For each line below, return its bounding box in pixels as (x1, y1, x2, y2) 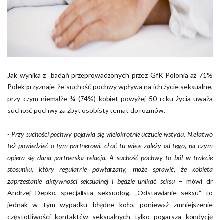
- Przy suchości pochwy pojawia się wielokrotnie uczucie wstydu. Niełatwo (7, 129, 213, 138)
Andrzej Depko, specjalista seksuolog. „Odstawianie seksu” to (7, 188, 213, 197)
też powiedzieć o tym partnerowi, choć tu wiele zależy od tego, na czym (7, 141, 213, 150)
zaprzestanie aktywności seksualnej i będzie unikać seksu (7, 176, 175, 185)
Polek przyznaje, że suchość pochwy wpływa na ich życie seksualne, (7, 82, 213, 91)
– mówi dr (175, 176, 213, 185)
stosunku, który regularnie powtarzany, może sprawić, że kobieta (7, 165, 213, 173)
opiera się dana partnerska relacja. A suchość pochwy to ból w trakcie (7, 153, 213, 162)
